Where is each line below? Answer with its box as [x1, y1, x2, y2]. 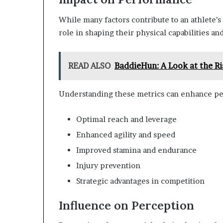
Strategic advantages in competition [76, 176, 205, 186]
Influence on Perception [59, 198, 194, 213]
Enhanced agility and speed [76, 129, 175, 139]
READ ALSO [68, 60, 111, 71]
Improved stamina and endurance [76, 145, 197, 155]
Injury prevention [76, 160, 140, 170]
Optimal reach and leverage [76, 114, 177, 124]
